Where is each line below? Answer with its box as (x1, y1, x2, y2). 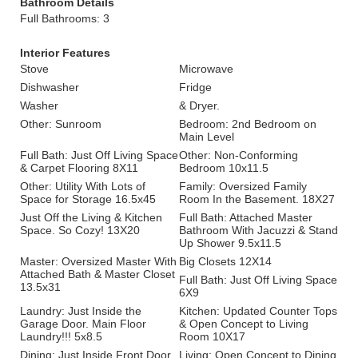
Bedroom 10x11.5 (179, 161, 268, 174)
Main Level (179, 130, 234, 143)
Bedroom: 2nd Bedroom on (179, 117, 316, 130)
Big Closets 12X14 (179, 255, 272, 268)
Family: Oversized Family (179, 180, 307, 193)
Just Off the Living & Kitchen (20, 211, 162, 224)
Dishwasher (20, 81, 79, 93)
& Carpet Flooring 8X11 (20, 161, 138, 174)
